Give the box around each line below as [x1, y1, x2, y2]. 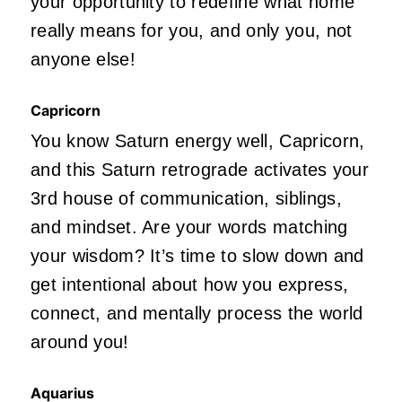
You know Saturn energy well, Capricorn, [31, 131, 365, 152]
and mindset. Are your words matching [31, 217, 348, 238]
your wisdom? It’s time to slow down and [31, 246, 364, 267]
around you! [31, 332, 129, 353]
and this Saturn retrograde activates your [31, 160, 370, 180]
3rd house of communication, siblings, [31, 188, 342, 209]
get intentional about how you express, [31, 275, 349, 295]
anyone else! [31, 49, 135, 70]
